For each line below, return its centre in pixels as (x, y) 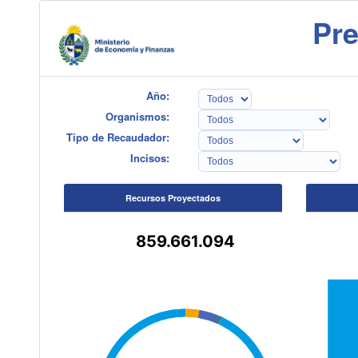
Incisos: (150, 158)
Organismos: (138, 116)
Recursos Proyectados (173, 198)
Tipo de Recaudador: (118, 137)
